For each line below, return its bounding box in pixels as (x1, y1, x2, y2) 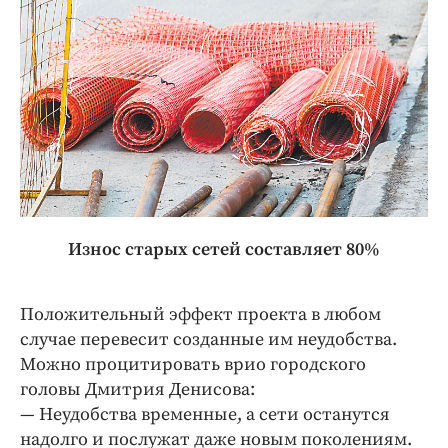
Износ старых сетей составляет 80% (68, 237, 380, 261)
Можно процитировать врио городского (20, 352, 366, 376)
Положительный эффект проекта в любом (20, 302, 381, 326)
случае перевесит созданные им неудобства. (20, 327, 397, 351)
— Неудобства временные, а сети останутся (20, 402, 390, 426)
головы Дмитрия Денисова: (20, 377, 255, 401)
